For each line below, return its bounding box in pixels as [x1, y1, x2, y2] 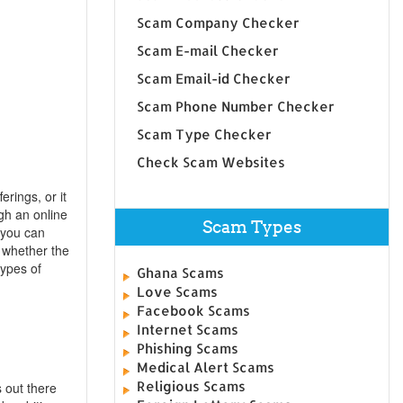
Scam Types [202, 216, 302, 237]
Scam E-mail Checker [137, 41, 280, 59]
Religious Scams [137, 377, 246, 395]
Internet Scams [137, 320, 239, 338]
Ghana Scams [137, 264, 225, 282]
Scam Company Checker [137, 13, 300, 31]
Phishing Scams [137, 339, 239, 357]
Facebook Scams [137, 301, 251, 319]
